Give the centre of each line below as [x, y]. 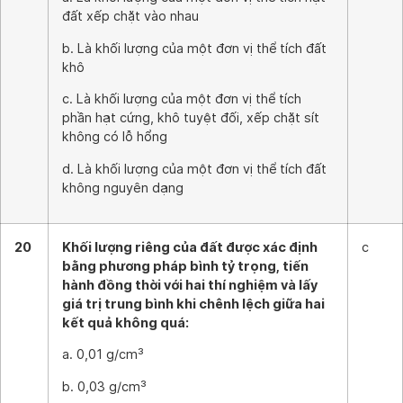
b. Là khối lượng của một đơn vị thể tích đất [194, 48]
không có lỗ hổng [115, 137]
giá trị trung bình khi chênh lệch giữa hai [193, 304]
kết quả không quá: [125, 322]
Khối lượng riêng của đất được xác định [190, 247]
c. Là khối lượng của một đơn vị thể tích [182, 99]
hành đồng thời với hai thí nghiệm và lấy [190, 285]
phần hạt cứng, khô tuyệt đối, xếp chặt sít [191, 118]
